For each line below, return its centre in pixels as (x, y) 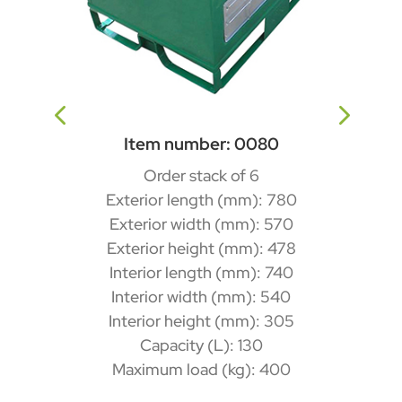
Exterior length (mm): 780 (201, 199)
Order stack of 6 (201, 175)
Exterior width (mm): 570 (201, 223)
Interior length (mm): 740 (201, 272)
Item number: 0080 (201, 144)
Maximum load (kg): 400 (201, 369)
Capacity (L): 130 (201, 345)
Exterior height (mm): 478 (201, 248)
